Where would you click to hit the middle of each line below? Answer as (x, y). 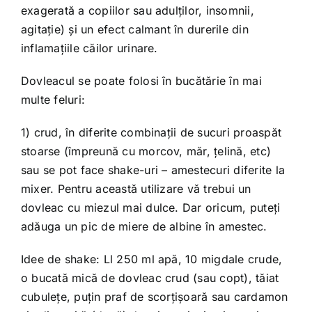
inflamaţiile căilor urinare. (89, 48)
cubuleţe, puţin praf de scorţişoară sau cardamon (154, 297)
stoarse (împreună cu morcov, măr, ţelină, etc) (146, 151)
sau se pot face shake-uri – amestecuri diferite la (153, 170)
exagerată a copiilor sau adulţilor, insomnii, (137, 10)
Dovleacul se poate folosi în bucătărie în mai (141, 81)
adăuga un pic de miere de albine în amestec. (144, 226)
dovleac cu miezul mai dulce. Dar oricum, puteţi (150, 208)
